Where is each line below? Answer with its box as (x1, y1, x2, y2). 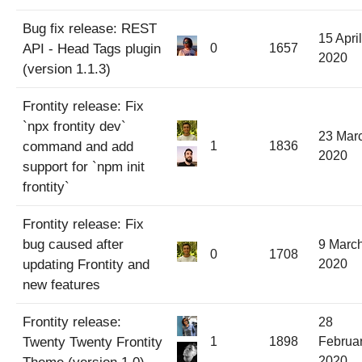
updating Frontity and (23, 256, 149, 272)
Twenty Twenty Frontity (23, 334, 162, 350)
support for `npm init (23, 158, 145, 175)
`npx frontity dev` (23, 118, 126, 134)
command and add (23, 138, 133, 154)
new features (23, 276, 100, 293)
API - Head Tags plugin (23, 40, 161, 57)
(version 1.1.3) (23, 61, 111, 77)
